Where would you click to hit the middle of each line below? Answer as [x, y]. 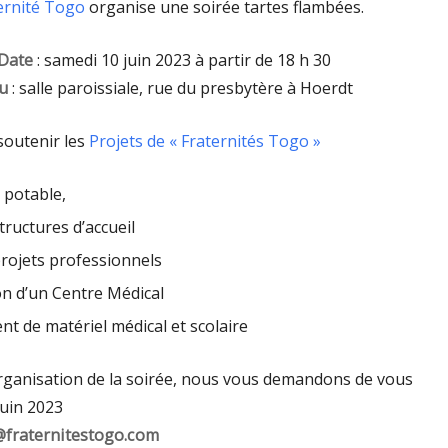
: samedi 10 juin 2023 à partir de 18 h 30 [182, 60]
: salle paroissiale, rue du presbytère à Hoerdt [180, 88]
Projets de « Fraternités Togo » [205, 141]
